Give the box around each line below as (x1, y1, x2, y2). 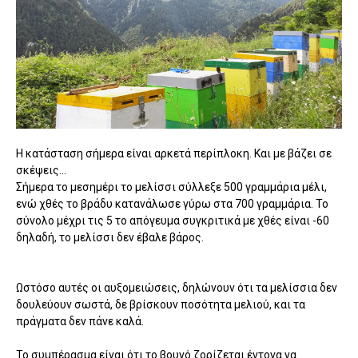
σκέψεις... (16, 164, 66, 177)
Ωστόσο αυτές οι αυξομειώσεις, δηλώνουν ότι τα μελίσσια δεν (16, 281, 337, 295)
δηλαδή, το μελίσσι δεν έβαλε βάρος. (16, 231, 204, 245)
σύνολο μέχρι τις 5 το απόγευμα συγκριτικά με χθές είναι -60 (16, 214, 329, 228)
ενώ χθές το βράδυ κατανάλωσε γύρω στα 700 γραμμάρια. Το (16, 197, 328, 211)
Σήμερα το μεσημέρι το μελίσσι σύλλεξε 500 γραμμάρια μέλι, (16, 181, 327, 194)
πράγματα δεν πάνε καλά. (16, 315, 144, 328)
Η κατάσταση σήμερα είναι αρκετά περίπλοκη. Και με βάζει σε (16, 147, 332, 161)
